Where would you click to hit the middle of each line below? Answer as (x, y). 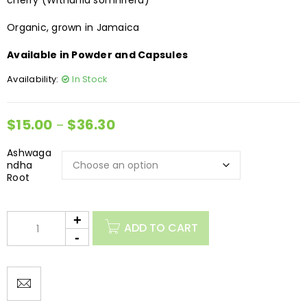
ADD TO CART (161, 228)
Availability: (33, 79)
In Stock (90, 79)
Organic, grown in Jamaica (73, 28)
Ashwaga (29, 153)
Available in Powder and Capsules (97, 55)
